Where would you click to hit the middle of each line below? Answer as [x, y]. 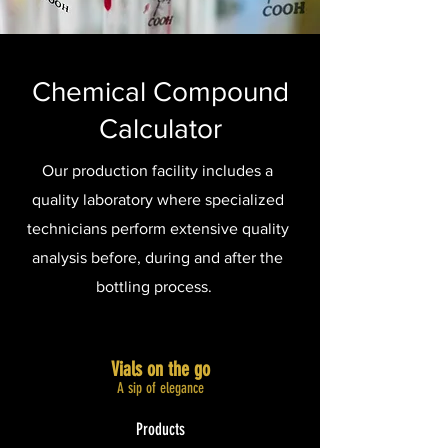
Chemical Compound [160, 91]
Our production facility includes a [157, 170]
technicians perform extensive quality [157, 228]
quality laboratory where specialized [157, 199]
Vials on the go [160, 369]
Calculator [160, 128]
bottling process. [157, 286]
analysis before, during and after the [157, 257]
